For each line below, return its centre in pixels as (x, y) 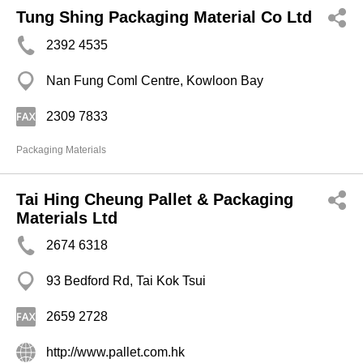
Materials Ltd (67, 218)
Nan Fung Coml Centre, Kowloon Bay (155, 81)
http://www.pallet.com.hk (115, 352)
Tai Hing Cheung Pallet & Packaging (155, 199)
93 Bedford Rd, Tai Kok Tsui (126, 281)
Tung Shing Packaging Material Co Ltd (164, 17)
